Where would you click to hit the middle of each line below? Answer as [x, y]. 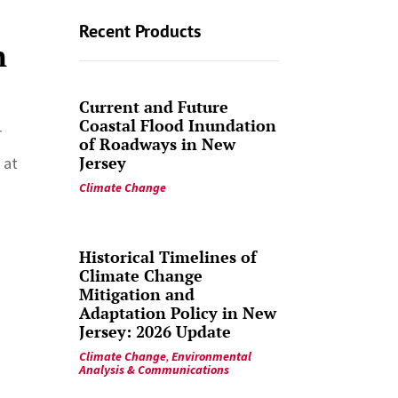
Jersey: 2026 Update [155, 331]
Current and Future [154, 106]
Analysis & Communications [155, 369]
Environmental [212, 356]
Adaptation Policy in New [178, 312]
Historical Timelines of [168, 256]
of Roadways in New [158, 143]
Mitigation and [137, 294]
